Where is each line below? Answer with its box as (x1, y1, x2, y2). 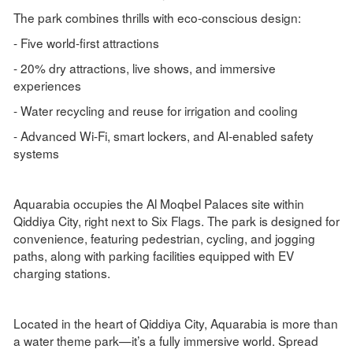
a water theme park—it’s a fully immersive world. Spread (13, 332, 318, 350)
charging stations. (13, 264, 110, 282)
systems (13, 144, 59, 162)
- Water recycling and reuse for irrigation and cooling (13, 102, 298, 120)
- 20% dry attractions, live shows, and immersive (13, 59, 276, 77)
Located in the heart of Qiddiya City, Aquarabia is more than (13, 314, 338, 333)
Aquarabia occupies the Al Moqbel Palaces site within (13, 195, 304, 213)
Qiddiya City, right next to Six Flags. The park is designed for (13, 212, 340, 230)
